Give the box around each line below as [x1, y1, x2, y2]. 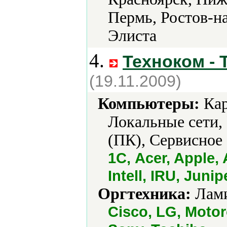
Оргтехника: [98, 185, 191, 203]
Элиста [108, 27, 157, 45]
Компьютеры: [98, 95, 200, 112]
